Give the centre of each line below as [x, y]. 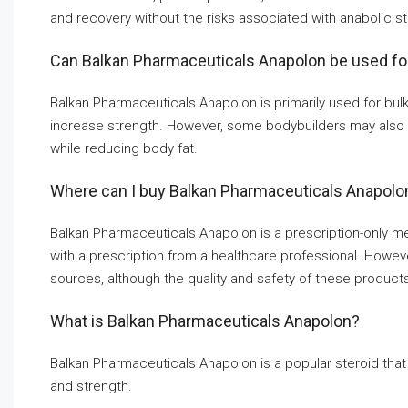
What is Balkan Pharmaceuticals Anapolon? [205, 321]
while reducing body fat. [124, 149]
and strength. [91, 387]
